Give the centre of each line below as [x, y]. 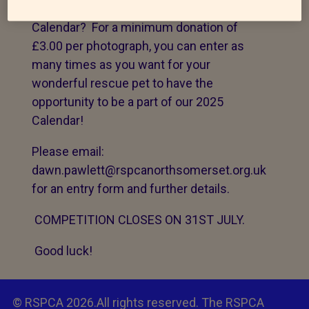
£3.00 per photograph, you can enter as [138, 46]
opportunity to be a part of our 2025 [128, 102]
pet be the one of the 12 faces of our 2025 [147, 9]
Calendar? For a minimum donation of [135, 27]
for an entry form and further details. [131, 189]
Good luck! [62, 251]
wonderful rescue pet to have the [122, 83]
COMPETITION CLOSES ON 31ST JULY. [138, 220]
